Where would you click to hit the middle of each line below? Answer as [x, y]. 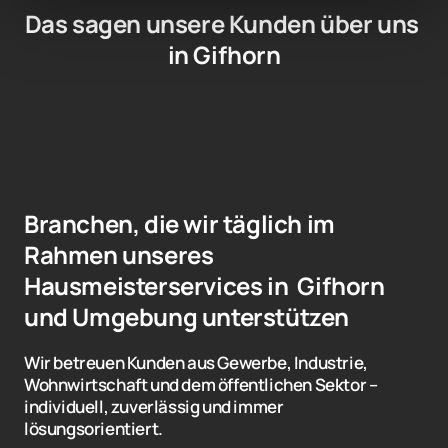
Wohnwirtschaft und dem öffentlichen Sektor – [201, 385]
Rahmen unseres [119, 255]
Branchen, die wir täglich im [179, 224]
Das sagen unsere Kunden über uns [221, 24]
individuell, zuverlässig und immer [154, 407]
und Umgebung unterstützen [187, 317]
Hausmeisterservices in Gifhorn [204, 286]
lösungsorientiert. [93, 429]
